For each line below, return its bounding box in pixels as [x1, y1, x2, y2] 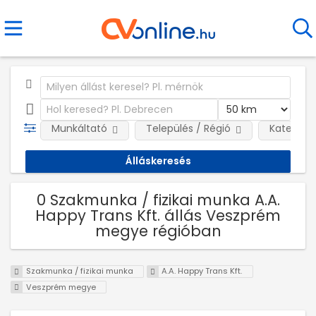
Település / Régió [145, 121, 231, 135]
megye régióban [95, 220, 221, 241]
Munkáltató [51, 121, 107, 135]
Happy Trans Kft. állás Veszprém [35, 205, 281, 226]
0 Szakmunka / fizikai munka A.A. [36, 189, 280, 210]
